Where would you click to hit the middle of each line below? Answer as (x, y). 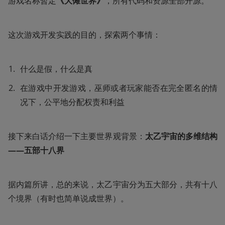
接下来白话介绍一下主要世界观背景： (77, 136)
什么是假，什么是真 (56, 69)
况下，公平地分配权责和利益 (72, 102)
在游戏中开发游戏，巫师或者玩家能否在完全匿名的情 (119, 88)
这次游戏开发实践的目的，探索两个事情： (84, 35)
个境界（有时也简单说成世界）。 (68, 199)
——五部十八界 (36, 150)
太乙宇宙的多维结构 (181, 136)
